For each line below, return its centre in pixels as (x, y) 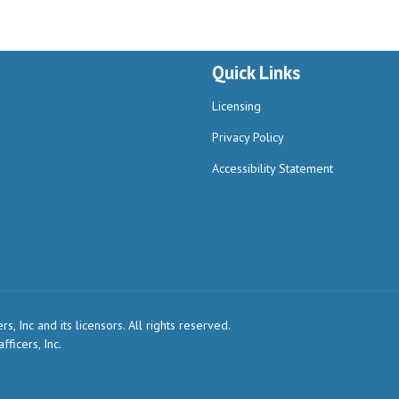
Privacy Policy (248, 137)
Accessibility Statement (273, 168)
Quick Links (256, 73)
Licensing (236, 106)
